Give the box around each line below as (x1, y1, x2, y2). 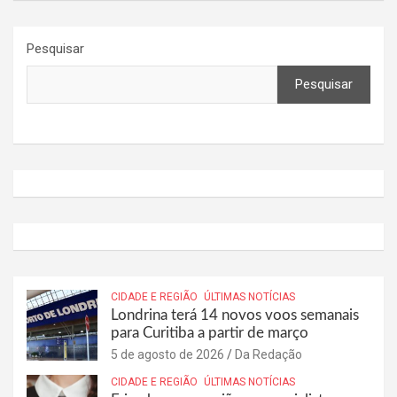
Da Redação (235, 346, 302, 362)
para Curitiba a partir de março (111, 324, 308, 340)
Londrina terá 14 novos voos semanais (111, 307, 359, 323)
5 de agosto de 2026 (111, 346, 224, 362)
